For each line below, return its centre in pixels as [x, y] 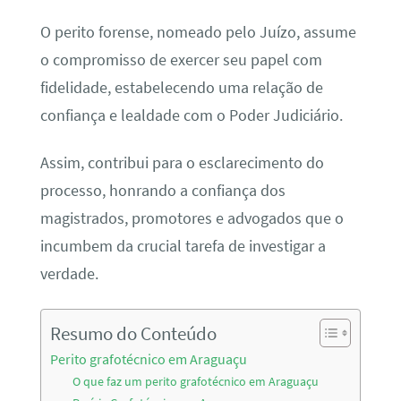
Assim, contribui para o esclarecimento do [182, 163]
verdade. [69, 274]
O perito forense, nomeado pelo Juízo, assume [198, 32]
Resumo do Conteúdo [133, 333]
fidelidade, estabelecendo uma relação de [181, 87]
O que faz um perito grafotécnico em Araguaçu [196, 381]
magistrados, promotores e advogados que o [192, 219]
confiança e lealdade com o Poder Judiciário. [191, 115]
